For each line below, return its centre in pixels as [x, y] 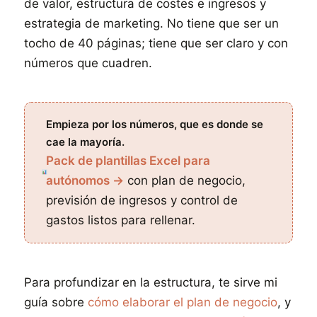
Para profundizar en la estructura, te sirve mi [151, 282]
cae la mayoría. [86, 142]
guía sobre [56, 302]
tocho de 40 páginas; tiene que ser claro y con [156, 43]
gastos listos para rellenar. [121, 220]
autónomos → [85, 180]
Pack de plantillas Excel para [128, 161]
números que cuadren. [88, 63]
